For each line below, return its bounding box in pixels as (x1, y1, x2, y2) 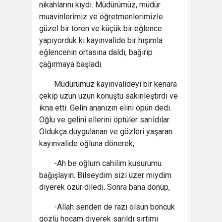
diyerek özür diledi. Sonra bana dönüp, (39, 182, 170, 192)
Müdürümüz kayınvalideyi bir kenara (54, 79, 177, 89)
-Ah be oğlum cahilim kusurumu (54, 159, 162, 168)
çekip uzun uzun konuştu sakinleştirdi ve (39, 91, 178, 101)
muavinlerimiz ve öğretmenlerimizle (39, 12, 163, 21)
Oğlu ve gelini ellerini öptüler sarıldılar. (39, 115, 170, 124)
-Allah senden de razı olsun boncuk (54, 202, 175, 212)
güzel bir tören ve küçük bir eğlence (39, 24, 162, 33)
